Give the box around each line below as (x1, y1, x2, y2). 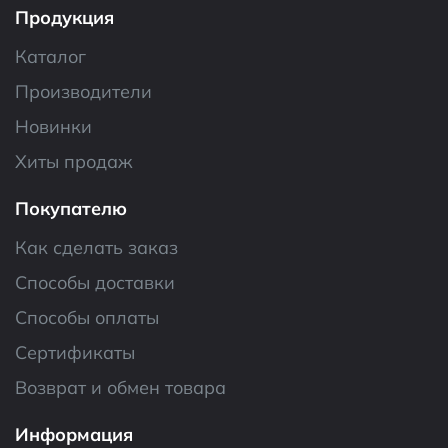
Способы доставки (15, 270, 175, 294)
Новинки (15, 114, 92, 138)
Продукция (15, 5, 114, 29)
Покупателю (15, 196, 127, 220)
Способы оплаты (15, 305, 159, 329)
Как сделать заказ (15, 235, 178, 259)
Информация (15, 422, 133, 446)
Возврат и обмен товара (15, 375, 226, 399)
